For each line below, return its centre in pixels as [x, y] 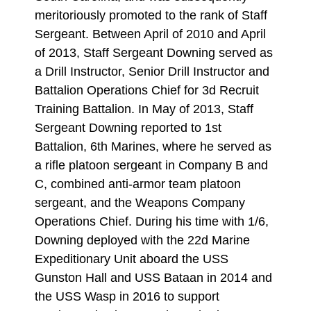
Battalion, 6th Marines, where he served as [153, 146]
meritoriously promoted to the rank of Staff [151, 15]
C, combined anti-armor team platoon [138, 184]
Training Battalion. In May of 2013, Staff [144, 109]
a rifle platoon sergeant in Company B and [151, 165]
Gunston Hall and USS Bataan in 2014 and [153, 277]
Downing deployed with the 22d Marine [142, 240]
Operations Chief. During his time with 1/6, [152, 221]
